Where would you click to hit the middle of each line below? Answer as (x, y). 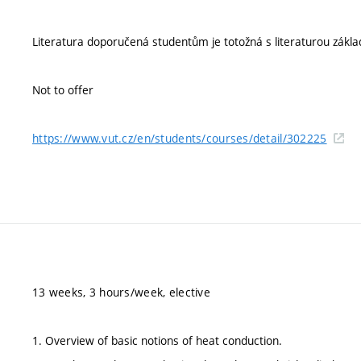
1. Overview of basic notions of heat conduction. (157, 340)
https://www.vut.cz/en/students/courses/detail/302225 (180, 138)
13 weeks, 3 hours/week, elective (121, 292)
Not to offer (63, 90)
